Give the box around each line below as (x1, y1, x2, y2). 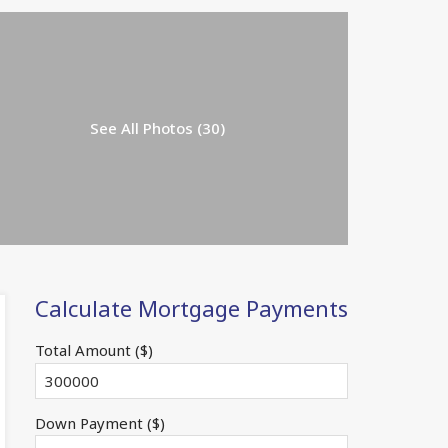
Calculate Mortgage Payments (34, 292, 348, 323)
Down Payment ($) (34, 412, 165, 433)
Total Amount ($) (34, 339, 153, 360)
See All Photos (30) (90, 118, 226, 139)
